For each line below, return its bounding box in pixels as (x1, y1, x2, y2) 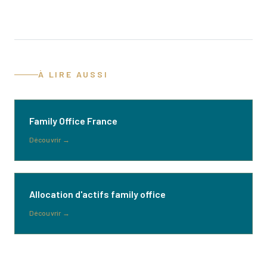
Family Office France (29, 115, 117, 126)
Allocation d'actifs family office (29, 188, 166, 200)
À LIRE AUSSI (38, 69, 108, 79)
